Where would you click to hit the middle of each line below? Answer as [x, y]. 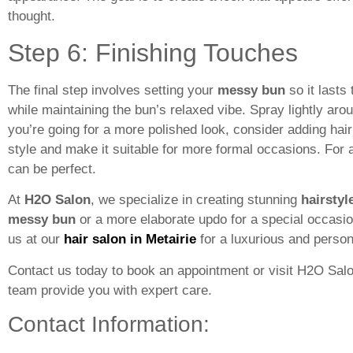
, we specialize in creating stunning [196, 200]
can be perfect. [52, 169]
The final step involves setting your [113, 90]
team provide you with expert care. [110, 290]
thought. [32, 17]
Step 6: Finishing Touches [153, 52]
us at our [36, 240]
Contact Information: [109, 325]
